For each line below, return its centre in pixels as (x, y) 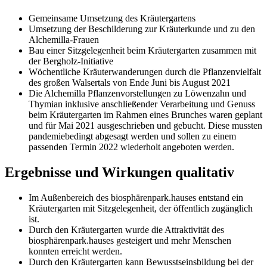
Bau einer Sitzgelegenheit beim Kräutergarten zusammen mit (142, 50)
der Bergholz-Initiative (71, 61)
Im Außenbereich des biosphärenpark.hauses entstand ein (136, 197)
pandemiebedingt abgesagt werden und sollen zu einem (132, 136)
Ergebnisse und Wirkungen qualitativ (119, 172)
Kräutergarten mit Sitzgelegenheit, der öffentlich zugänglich (141, 208)
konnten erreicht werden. (77, 251)
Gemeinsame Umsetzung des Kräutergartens (112, 18)
